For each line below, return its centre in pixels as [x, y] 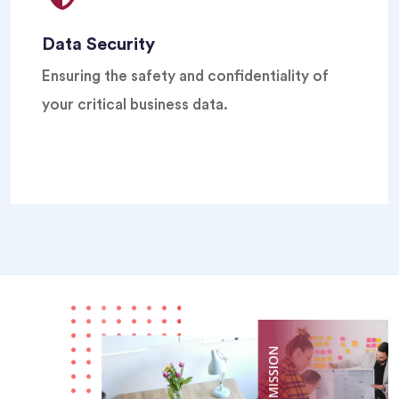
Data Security [98, 45]
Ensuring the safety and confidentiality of [185, 76]
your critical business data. [135, 105]
